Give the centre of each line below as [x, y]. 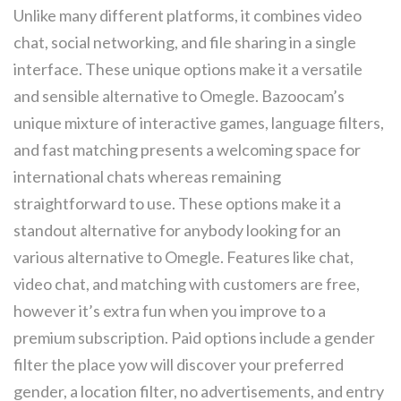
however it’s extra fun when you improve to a [170, 311]
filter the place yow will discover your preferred [179, 364]
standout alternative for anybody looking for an [177, 230]
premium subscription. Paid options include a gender [194, 337]
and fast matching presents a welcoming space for [187, 149]
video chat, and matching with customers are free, [187, 284]
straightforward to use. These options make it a [177, 203]
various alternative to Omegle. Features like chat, [183, 257]
